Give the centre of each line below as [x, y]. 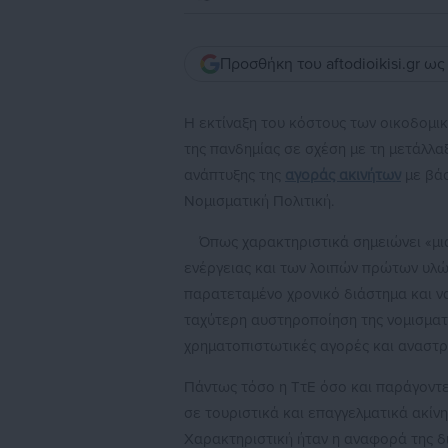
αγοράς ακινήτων [343, 175]
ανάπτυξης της [234, 175]
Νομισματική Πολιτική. [259, 201]
